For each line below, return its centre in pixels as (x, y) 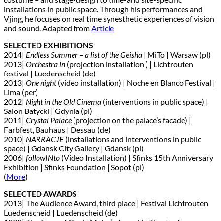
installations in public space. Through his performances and (103, 9)
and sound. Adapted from (48, 28)
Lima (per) (21, 92)
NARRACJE (45, 139)
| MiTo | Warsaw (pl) (176, 54)
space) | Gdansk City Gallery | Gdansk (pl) (74, 148)
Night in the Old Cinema (63, 101)
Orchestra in (45, 64)
